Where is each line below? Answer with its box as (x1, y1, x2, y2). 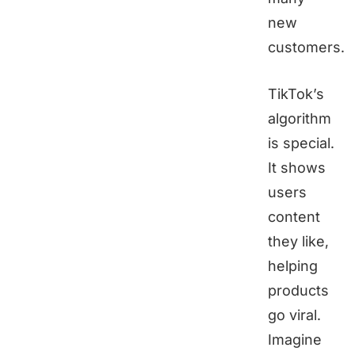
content (268, 208, 320, 226)
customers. (268, 39, 345, 56)
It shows (268, 159, 326, 177)
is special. (268, 135, 334, 152)
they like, (268, 233, 329, 250)
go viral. (268, 307, 321, 324)
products (268, 282, 329, 300)
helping (268, 258, 318, 275)
